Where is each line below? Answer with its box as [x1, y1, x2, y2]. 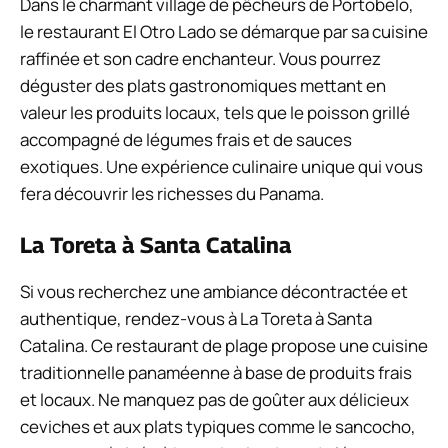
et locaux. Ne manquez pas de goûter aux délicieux [20, 388, 409, 412]
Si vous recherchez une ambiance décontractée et [20, 280, 408, 304]
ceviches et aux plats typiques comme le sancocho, [20, 415, 416, 439]
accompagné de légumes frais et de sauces [20, 127, 352, 151]
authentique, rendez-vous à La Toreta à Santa [20, 307, 372, 331]
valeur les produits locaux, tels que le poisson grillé [20, 100, 410, 124]
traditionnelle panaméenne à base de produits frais [20, 361, 412, 385]
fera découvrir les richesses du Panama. [20, 181, 324, 205]
